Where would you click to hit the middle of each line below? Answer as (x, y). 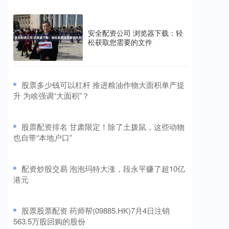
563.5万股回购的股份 (49, 221)
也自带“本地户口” (43, 137)
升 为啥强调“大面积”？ (51, 95)
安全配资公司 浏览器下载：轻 (135, 33)
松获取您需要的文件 (120, 42)
